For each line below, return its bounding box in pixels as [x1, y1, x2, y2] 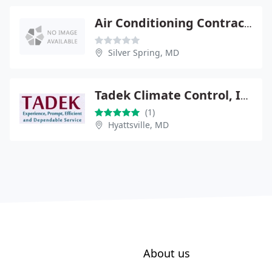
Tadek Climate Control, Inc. [240, 89, 248, 103]
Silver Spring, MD [108, 46, 179, 58]
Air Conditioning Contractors [244, 16, 252, 30]
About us [143, 245, 190, 260]
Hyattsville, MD [108, 118, 169, 131]
